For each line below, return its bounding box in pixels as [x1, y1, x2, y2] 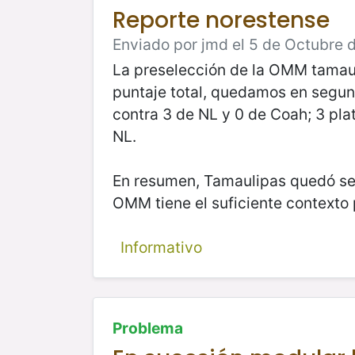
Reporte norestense [113, 4, 330, 36]
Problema [113, 318, 183, 338]
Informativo [120, 237, 202, 257]
